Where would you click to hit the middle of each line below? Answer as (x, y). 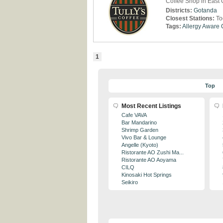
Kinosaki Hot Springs (147, 175)
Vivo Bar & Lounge (144, 137)
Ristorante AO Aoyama (149, 160)
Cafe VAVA (134, 115)
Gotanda (205, 10)
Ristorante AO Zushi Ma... (153, 152)
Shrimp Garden (140, 130)
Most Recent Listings (151, 106)
